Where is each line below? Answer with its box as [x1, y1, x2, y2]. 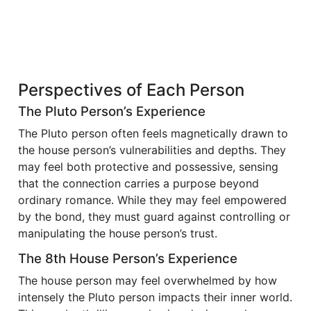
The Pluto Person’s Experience [18, 103, 205, 119]
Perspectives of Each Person [18, 79, 244, 100]
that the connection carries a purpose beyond [18, 176, 259, 190]
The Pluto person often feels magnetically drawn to [18, 126, 288, 140]
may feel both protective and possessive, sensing [18, 159, 278, 174]
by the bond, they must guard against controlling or [18, 209, 290, 224]
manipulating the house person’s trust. [18, 226, 217, 240]
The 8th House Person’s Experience [18, 250, 237, 267]
